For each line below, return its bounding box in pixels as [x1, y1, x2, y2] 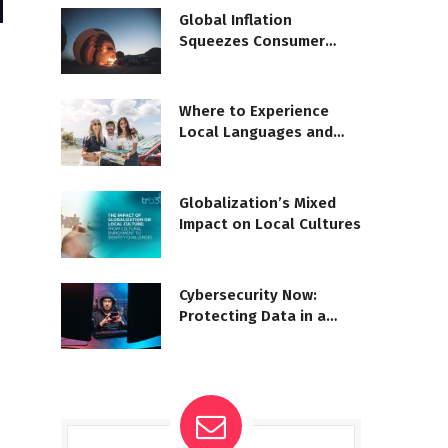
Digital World [179, 327, 274, 346]
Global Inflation [179, 10, 292, 29]
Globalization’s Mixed [179, 193, 336, 212]
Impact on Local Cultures [179, 214, 361, 233]
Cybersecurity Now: [179, 285, 317, 304]
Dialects [179, 144, 239, 163]
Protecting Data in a [179, 306, 326, 325]
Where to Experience [179, 102, 329, 121]
